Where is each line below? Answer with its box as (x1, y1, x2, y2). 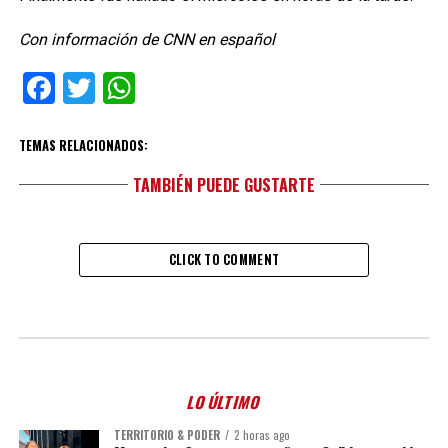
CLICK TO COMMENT (168, 250, 280, 269)
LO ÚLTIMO (184, 390, 264, 414)
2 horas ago (233, 427, 290, 443)
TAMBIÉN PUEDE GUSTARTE (132, 173, 315, 197)
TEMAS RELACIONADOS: (18, 136, 148, 155)
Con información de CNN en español (18, 30, 275, 49)
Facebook (54, 69, 188, 107)
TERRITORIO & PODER (113, 427, 220, 443)
